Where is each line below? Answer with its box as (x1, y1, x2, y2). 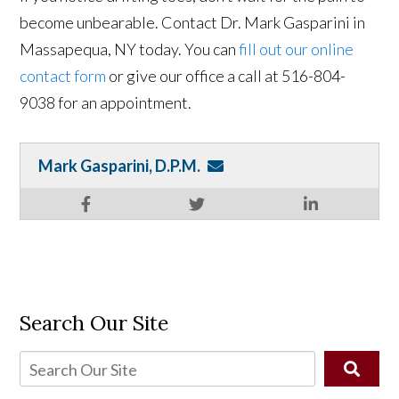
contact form (20, 65, 107, 85)
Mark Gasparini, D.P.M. (38, 155, 201, 175)
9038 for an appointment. (20, 92, 192, 112)
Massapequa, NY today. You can (20, 38, 240, 59)
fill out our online (239, 38, 354, 59)
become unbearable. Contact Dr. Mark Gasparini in (20, 12, 366, 32)
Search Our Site (20, 309, 169, 336)
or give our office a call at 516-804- (106, 65, 346, 85)
